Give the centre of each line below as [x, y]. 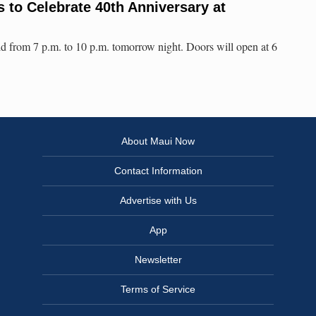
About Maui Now [158, 141]
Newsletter [158, 260]
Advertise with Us [158, 201]
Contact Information [158, 171]
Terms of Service [158, 290]
